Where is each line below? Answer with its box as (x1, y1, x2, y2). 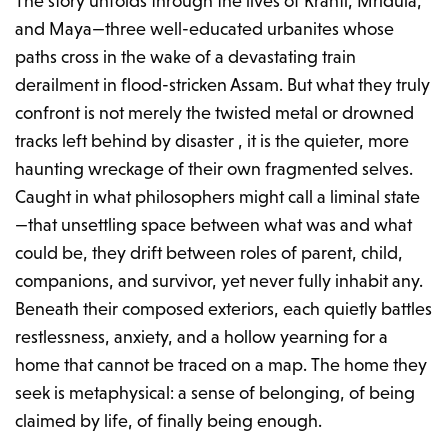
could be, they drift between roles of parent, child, (15, 242, 404, 264)
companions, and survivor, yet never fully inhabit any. (15, 270, 424, 292)
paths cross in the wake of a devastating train (15, 46, 357, 68)
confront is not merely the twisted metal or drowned (15, 102, 415, 124)
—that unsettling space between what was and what (15, 214, 413, 236)
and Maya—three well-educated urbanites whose (15, 18, 395, 40)
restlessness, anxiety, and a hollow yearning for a (15, 326, 389, 348)
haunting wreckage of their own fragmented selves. (15, 158, 414, 180)
